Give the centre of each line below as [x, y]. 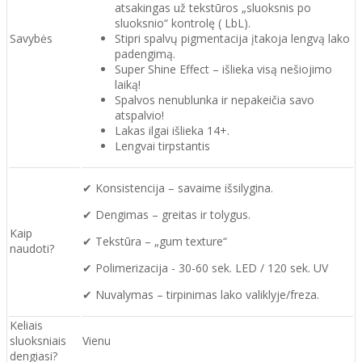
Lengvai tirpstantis [162, 146]
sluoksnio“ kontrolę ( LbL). [183, 23]
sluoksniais [38, 341]
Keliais [26, 326]
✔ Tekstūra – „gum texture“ [155, 242]
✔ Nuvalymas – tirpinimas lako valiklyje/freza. [201, 295]
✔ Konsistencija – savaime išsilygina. [178, 188]
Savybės [31, 39]
